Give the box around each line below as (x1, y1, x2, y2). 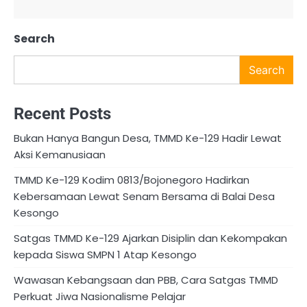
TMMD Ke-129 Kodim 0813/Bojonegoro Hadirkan (14, 173, 249, 188)
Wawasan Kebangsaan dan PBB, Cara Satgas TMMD (14, 273, 278, 288)
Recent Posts (14, 104, 111, 124)
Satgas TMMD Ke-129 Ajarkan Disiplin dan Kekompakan (14, 231, 287, 246)
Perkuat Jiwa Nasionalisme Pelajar (14, 289, 186, 304)
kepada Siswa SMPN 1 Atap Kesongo (14, 247, 197, 262)
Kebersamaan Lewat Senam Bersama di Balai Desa (14, 189, 275, 204)
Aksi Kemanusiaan (14, 147, 106, 162)
